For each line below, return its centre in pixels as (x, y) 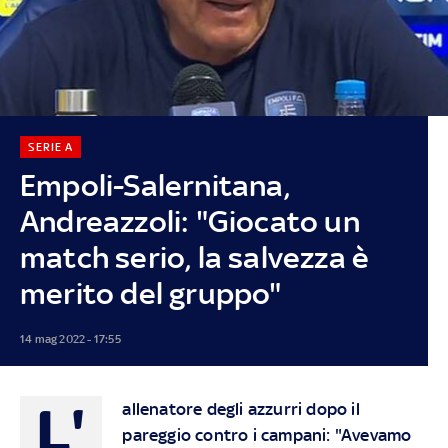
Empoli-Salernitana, (154, 185)
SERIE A (50, 146)
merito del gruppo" (150, 293)
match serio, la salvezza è (194, 257)
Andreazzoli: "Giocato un (189, 221)
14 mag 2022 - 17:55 (70, 338)
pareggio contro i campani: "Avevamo (267, 434)
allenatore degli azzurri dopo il (241, 408)
